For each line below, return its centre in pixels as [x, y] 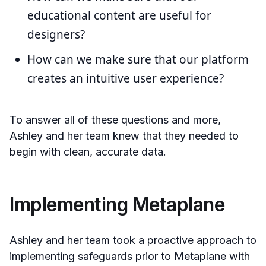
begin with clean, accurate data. [88, 152]
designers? [56, 35]
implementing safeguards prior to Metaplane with [130, 256]
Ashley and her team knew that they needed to [124, 136]
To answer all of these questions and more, [115, 120]
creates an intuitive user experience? [126, 79]
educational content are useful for [119, 16]
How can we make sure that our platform [138, 60]
